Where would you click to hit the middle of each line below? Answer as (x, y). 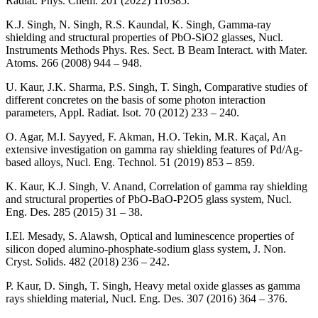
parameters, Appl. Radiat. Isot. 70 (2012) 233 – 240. (122, 113)
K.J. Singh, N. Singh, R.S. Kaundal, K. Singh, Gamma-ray (138, 25)
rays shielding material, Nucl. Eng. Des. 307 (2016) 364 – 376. (147, 299)
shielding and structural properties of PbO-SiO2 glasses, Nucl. (144, 38)
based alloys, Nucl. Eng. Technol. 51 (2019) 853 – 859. (130, 163)
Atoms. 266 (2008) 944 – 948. (74, 63)
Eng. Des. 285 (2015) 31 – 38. (74, 212)
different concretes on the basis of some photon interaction (136, 100)
